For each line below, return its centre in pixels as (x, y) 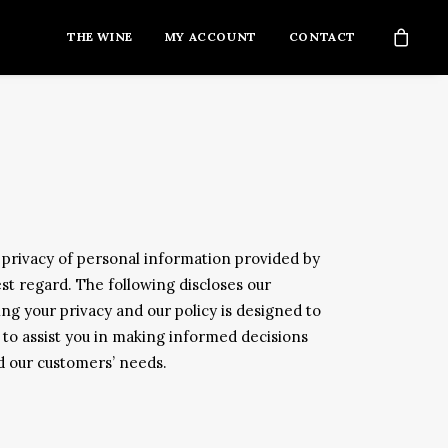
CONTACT (322, 36)
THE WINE (99, 36)
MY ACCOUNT (210, 36)
